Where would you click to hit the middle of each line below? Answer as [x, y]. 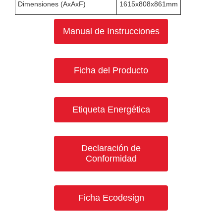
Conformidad [111, 159]
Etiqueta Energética [111, 109]
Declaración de [111, 148]
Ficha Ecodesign [111, 198]
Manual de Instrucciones [111, 31]
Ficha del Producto [111, 70]
